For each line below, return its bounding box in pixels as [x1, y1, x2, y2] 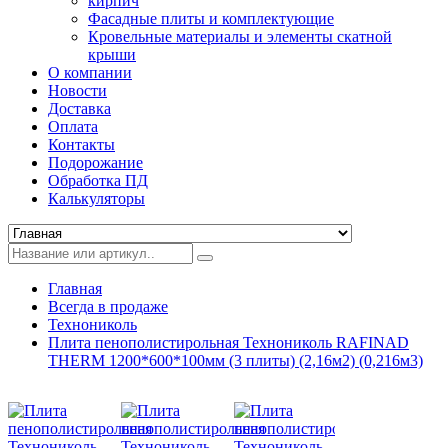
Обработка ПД [48, 172, 148, 190]
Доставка [48, 100, 111, 118]
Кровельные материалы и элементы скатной [88, 28, 392, 46]
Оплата [48, 118, 98, 136]
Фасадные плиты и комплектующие [88, 10, 334, 28]
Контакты [48, 136, 115, 154]
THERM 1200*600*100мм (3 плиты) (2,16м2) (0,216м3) [48, 352, 423, 370]
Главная [48, 280, 102, 298]
